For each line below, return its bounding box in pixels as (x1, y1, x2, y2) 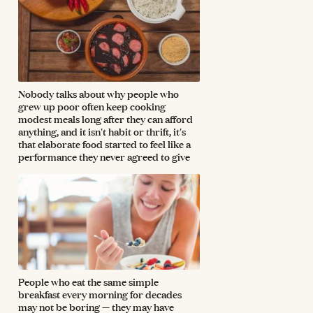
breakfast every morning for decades (18, 286, 182, 301)
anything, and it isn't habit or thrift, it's (18, 124, 186, 138)
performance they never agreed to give (18, 149, 190, 163)
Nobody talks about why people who (18, 86, 179, 101)
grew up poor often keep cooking (18, 99, 166, 113)
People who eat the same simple (18, 274, 159, 289)
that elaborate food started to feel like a (18, 136, 191, 151)
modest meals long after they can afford (18, 111, 193, 126)
